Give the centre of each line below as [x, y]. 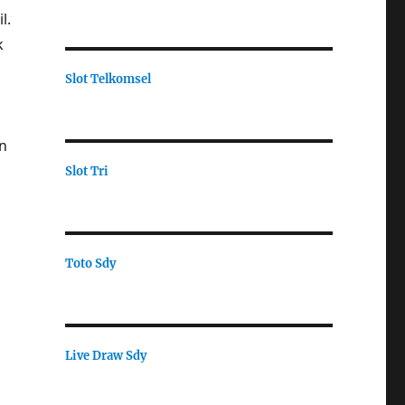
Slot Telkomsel [108, 79]
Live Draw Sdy [105, 355]
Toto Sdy [90, 263]
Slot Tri [86, 171]
